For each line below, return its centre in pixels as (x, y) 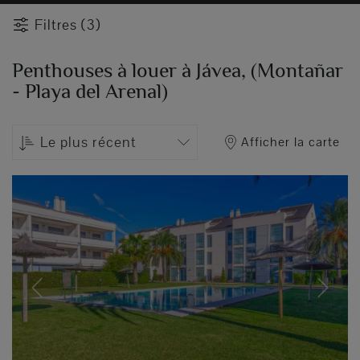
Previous (57, 297)
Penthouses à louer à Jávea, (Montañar (178, 70)
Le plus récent (88, 142)
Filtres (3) (67, 25)
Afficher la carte (290, 141)
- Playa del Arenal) (90, 91)
